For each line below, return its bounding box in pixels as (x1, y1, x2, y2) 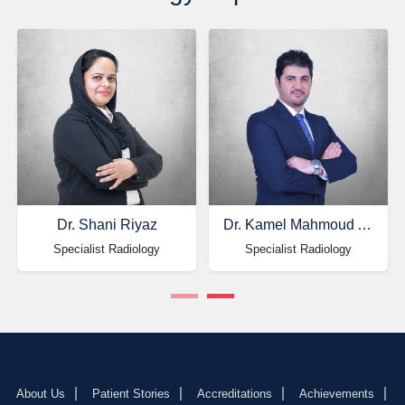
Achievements (299, 387, 374, 401)
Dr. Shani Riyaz (56, 217, 157, 233)
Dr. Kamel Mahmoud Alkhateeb (357, 217, 372, 233)
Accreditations (197, 387, 272, 401)
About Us (16, 387, 65, 401)
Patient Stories (92, 387, 170, 401)
